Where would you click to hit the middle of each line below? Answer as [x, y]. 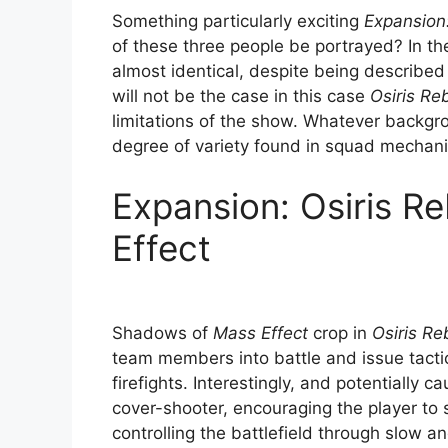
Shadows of [162, 333]
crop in [340, 333]
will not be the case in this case [241, 96]
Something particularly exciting [238, 21]
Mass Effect [260, 333]
